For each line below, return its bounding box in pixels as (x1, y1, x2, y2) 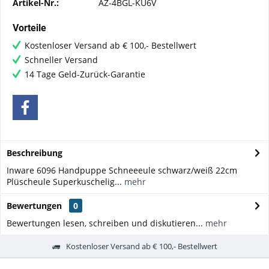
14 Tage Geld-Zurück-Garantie (25, 68, 145, 80)
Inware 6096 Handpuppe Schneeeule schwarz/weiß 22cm (7, 165, 237, 176)
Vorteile (13, 22, 46, 34)
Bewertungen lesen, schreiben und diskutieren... (7, 217, 203, 229)
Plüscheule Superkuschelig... (7, 176, 122, 187)
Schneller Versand (25, 54, 98, 65)
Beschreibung (7, 147, 62, 159)
